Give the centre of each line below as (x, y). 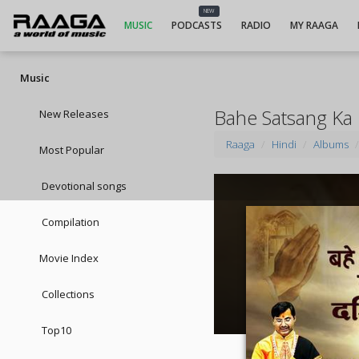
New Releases (74, 114)
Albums (331, 144)
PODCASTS (196, 25)
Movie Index (69, 258)
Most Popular (72, 150)
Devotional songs (83, 186)
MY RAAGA (314, 25)
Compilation (69, 222)
